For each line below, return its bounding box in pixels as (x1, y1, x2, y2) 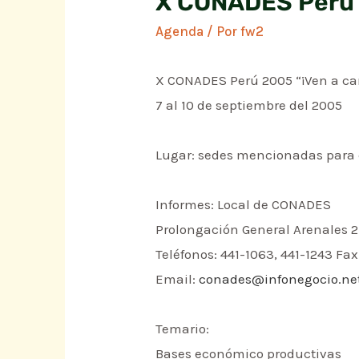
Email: (155, 271, 200, 288)
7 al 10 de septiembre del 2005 (155, 97, 343, 114)
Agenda (155, 23, 204, 40)
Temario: (155, 321, 210, 337)
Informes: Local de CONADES (155, 196, 332, 213)
